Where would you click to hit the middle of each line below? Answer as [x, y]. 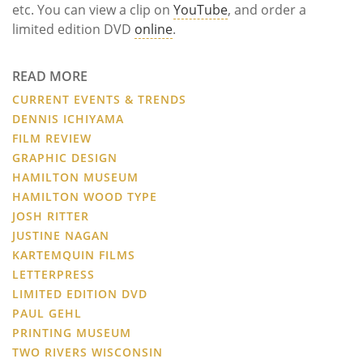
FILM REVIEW [52, 138]
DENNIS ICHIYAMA [68, 118]
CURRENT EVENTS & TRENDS [99, 99]
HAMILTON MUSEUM [75, 177]
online [154, 29]
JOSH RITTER [51, 216]
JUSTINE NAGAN [61, 235]
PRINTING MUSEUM [72, 332]
